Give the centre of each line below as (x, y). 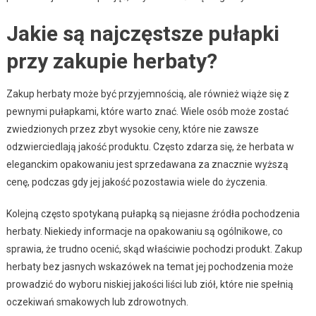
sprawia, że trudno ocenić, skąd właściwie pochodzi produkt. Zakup (154, 249)
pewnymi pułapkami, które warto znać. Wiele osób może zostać (147, 111)
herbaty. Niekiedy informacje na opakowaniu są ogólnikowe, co (144, 231)
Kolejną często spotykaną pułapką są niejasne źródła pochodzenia (153, 213)
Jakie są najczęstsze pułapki (142, 33)
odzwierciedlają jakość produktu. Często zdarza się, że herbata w (150, 146)
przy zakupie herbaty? (111, 61)
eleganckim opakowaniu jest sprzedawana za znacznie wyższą (147, 164)
